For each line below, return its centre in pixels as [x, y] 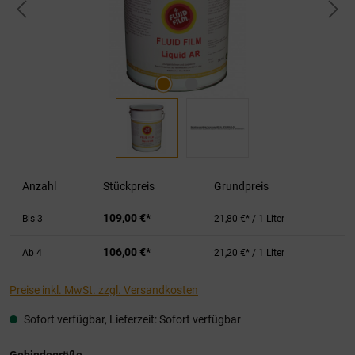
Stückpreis [129, 186]
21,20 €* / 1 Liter [249, 253]
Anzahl [39, 186]
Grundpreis [241, 186]
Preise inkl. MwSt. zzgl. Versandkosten [104, 290]
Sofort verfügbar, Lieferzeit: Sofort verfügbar [131, 319]
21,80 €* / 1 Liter [249, 219]
